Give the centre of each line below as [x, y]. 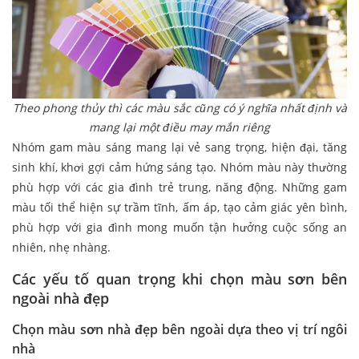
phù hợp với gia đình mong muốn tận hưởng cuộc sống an [179, 228]
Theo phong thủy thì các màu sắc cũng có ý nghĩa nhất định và [179, 108]
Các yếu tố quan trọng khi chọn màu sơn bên [179, 279]
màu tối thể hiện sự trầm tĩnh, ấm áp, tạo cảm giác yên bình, [179, 208]
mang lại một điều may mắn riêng [179, 127]
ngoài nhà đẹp [61, 298]
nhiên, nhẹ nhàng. [61, 248]
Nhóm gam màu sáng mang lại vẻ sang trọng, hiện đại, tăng [179, 147]
